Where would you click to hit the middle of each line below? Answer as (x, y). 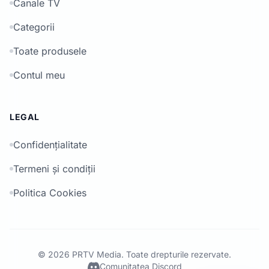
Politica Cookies (50, 193)
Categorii (34, 27)
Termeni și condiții (54, 169)
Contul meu (39, 75)
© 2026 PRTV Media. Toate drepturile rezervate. (134, 254)
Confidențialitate (50, 145)
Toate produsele (50, 51)
